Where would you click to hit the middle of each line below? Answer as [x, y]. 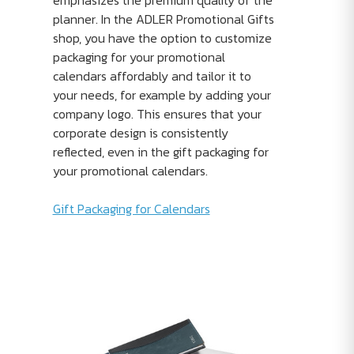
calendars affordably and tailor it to [152, 76]
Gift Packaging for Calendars [131, 209]
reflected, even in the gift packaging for [160, 152]
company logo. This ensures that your [157, 114]
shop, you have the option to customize [162, 38]
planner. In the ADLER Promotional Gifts [163, 19]
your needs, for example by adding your [162, 95]
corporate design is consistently [140, 133]
